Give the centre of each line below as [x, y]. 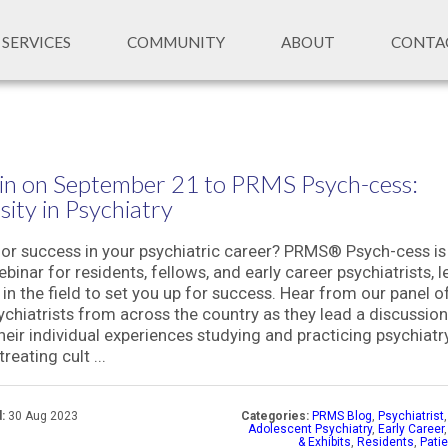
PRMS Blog [342, 416]
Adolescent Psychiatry [310, 429]
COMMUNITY [175, 42]
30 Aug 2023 [43, 416]
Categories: [275, 416]
